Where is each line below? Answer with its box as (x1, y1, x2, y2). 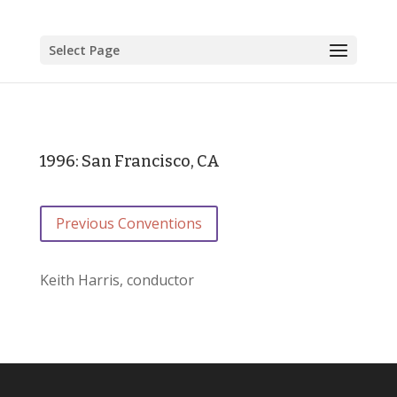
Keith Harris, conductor (39, 269, 194, 290)
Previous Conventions (55, 213, 202, 233)
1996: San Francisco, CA (39, 152, 220, 171)
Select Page (48, 42, 120, 58)
